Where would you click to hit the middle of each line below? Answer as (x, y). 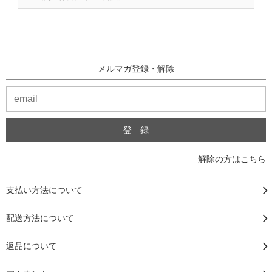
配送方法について (40, 217)
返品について (32, 245)
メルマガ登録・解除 (136, 68)
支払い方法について (44, 189)
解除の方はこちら (232, 158)
